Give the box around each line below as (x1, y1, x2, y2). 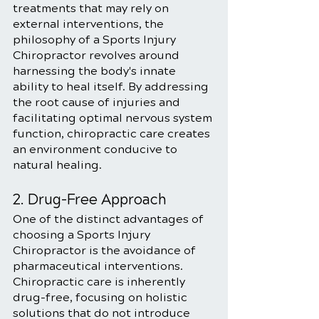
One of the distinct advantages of (13, 212, 206, 226)
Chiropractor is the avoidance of (13, 244, 199, 257)
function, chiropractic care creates (13, 127, 213, 140)
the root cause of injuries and (13, 95, 183, 109)
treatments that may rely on (13, 1, 172, 15)
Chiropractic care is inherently (13, 275, 188, 288)
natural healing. (13, 158, 102, 172)
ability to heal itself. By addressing (13, 80, 211, 93)
